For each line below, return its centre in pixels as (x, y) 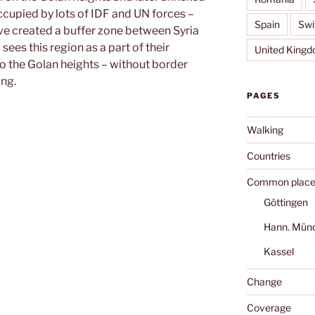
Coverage (269, 307)
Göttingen (285, 202)
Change (264, 281)
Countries (268, 155)
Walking (265, 129)
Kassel (278, 251)
